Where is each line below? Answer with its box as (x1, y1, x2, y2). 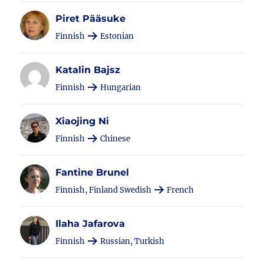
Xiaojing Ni (55, 115, 110, 127)
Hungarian (98, 82, 141, 93)
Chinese (98, 134, 131, 144)
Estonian (98, 31, 134, 41)
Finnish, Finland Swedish (55, 185, 154, 195)
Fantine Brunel (55, 167, 130, 178)
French (165, 185, 194, 195)
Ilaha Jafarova (55, 218, 126, 229)
